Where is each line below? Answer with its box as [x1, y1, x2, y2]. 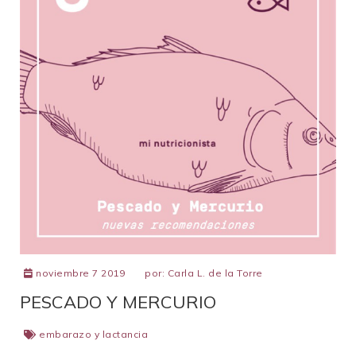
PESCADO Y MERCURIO [20, 291, 216, 313]
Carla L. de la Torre [167, 267, 263, 279]
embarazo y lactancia [39, 328, 148, 340]
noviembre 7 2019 [33, 267, 125, 279]
